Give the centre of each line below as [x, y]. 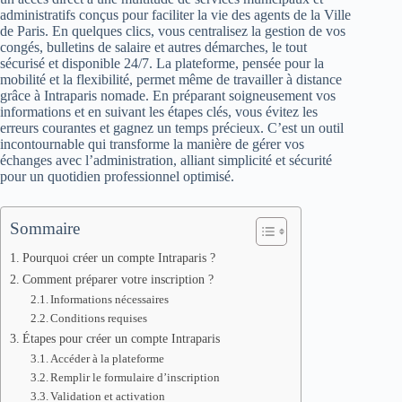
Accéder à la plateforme [108, 358]
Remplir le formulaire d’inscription [135, 377]
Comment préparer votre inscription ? [118, 279]
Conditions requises [99, 318]
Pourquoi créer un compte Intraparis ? [118, 258]
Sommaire [45, 228]
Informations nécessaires [110, 299]
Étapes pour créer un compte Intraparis [121, 338]
